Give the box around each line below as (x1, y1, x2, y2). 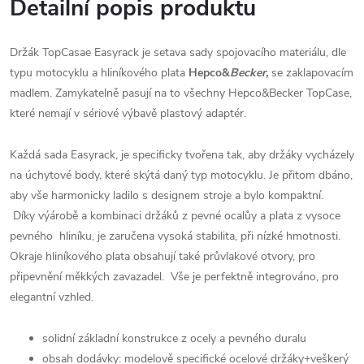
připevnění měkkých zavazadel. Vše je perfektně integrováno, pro (10, 269, 339, 284)
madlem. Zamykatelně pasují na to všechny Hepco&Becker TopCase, (10, 85, 352, 101)
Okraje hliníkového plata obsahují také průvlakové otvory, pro (10, 249, 315, 264)
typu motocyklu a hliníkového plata (10, 65, 188, 80)
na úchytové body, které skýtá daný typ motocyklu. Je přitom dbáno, (10, 167, 353, 183)
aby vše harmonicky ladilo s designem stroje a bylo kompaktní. (10, 188, 327, 203)
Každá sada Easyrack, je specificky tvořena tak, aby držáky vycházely (10, 147, 354, 162)
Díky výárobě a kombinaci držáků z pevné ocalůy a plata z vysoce (10, 208, 340, 223)
